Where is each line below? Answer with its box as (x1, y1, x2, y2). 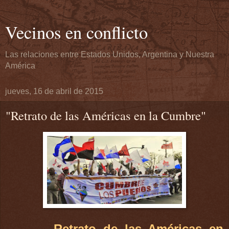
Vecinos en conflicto (5, 20, 148, 44)
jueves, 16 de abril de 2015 (5, 87, 103, 96)
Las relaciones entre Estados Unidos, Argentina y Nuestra (5, 50, 214, 59)
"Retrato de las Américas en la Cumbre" (6, 107, 206, 124)
